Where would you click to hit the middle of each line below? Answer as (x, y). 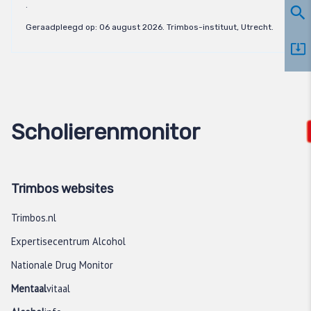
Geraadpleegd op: (62, 27)
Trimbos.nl (34, 217)
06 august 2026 (131, 27)
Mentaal (29, 288)
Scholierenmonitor (106, 132)
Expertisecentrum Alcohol (68, 241)
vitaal (58, 288)
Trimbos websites (62, 188)
